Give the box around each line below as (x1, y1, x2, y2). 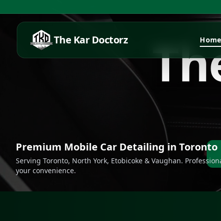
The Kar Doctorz (53, 33, 128, 46)
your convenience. (16, 166, 76, 175)
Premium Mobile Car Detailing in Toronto (16, 140, 218, 153)
